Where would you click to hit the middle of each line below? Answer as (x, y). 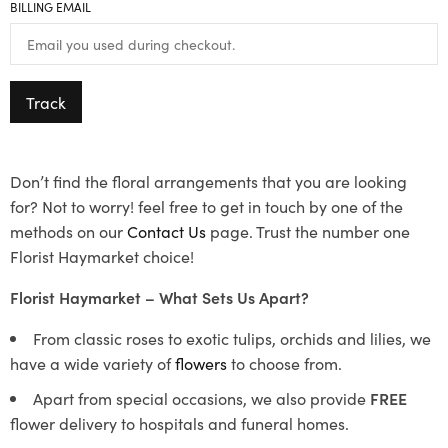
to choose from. (284, 362)
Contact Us (166, 230)
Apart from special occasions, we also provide (201, 397)
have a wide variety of (92, 362)
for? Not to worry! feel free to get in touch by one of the (206, 205)
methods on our (68, 230)
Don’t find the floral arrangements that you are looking (208, 180)
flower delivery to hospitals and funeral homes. (179, 422)
